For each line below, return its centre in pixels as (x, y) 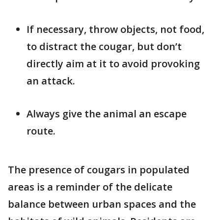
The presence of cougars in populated (99, 170)
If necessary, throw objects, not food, (115, 29)
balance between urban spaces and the (102, 204)
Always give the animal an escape (107, 114)
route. (41, 131)
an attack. (51, 81)
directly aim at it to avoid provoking (113, 64)
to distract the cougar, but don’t (104, 46)
